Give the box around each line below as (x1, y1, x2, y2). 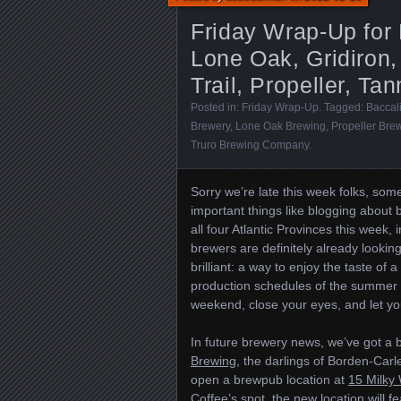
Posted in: (191, 101, 242, 114)
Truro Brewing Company (191, 139, 309, 151)
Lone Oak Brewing (235, 120, 326, 132)
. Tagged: (319, 101, 366, 114)
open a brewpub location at (191, 372, 348, 387)
